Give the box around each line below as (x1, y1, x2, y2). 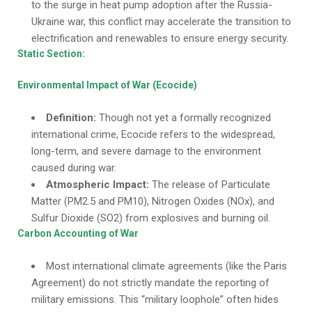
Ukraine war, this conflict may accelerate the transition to (31, 15, 291, 28)
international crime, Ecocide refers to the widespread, (31, 128, 275, 141)
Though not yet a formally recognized (96, 111, 271, 124)
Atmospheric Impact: (46, 178, 149, 191)
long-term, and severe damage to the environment (31, 145, 261, 157)
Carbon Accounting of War (17, 228, 139, 239)
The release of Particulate (149, 178, 270, 191)
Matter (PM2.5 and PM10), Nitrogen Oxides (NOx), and (31, 195, 274, 208)
